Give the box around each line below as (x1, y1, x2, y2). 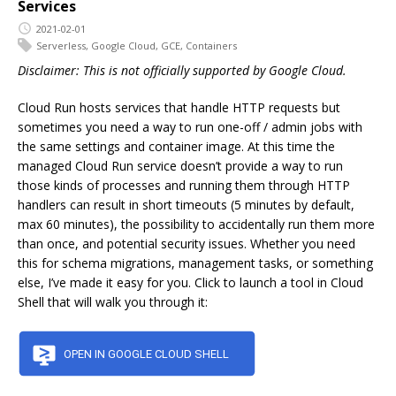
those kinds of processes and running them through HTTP (18, 177, 350, 194)
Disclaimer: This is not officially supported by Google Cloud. (18, 62, 346, 80)
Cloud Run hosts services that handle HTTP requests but (18, 99, 340, 117)
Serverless (36, 38, 86, 52)
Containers (186, 38, 237, 52)
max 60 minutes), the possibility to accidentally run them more (18, 216, 375, 233)
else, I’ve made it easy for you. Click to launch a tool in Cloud (18, 274, 363, 292)
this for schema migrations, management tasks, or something (18, 255, 373, 272)
